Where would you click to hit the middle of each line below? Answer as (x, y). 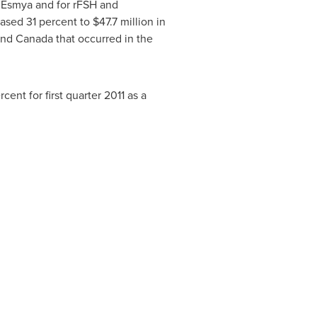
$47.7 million (123, 22)
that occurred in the (103, 39)
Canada (34, 39)
